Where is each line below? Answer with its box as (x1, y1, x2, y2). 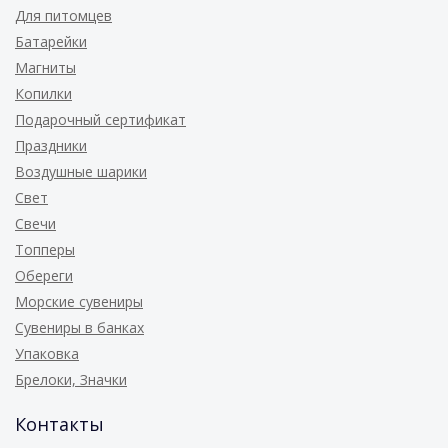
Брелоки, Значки (15, 370, 127, 389)
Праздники (15, 136, 87, 155)
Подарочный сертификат (15, 110, 186, 129)
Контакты (15, 412, 104, 436)
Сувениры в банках (15, 318, 144, 337)
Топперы (15, 240, 75, 259)
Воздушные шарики (15, 162, 147, 181)
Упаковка (15, 344, 79, 363)
